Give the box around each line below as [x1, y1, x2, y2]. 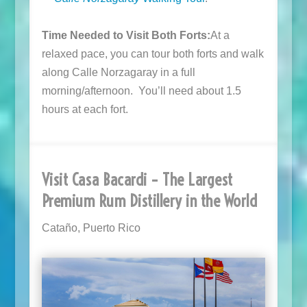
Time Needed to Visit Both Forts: [41, 29, 210, 41]
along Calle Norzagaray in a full [41, 66, 195, 78]
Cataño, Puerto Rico [41, 221, 140, 234]
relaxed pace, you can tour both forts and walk [41, 47, 264, 60]
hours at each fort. [41, 103, 128, 115]
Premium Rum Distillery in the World [41, 190, 258, 211]
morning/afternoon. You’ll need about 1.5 [41, 84, 241, 97]
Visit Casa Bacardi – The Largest [41, 169, 233, 190]
